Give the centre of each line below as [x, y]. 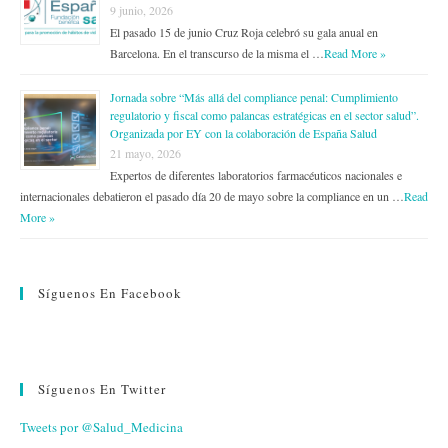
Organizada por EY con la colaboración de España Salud [243, 132]
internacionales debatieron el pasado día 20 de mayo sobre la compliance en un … [212, 195]
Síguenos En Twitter [102, 388]
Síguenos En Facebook [110, 292]
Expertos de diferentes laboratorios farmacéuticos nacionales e [256, 174]
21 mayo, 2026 [145, 152]
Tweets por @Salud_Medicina [101, 426]
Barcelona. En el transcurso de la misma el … [217, 52]
